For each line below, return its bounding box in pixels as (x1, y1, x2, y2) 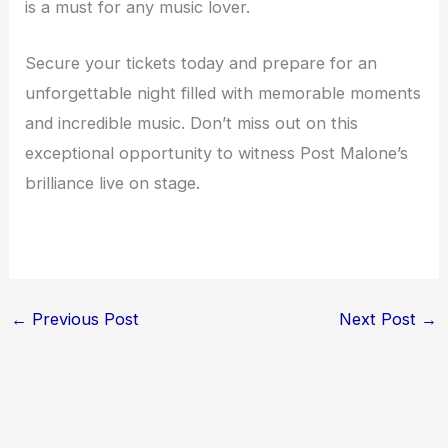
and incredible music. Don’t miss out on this (25, 113, 359, 134)
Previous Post (26, 308, 139, 329)
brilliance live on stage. (25, 173, 201, 194)
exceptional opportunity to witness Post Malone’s (25, 143, 409, 164)
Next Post (339, 308, 422, 329)
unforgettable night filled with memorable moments (25, 83, 422, 104)
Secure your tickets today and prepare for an (25, 53, 378, 74)
